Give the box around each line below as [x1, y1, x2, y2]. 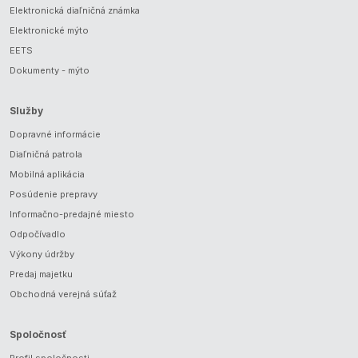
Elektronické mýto [10, 25, 89, 37]
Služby [10, 105, 43, 117]
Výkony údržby [10, 249, 74, 261]
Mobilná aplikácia [10, 169, 85, 181]
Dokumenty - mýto [10, 65, 89, 77]
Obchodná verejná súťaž [10, 288, 117, 300]
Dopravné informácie [10, 129, 101, 141]
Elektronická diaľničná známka [10, 5, 140, 17]
